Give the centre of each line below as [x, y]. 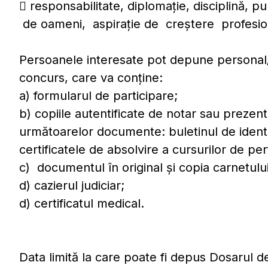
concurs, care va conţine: [91, 78]
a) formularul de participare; [98, 96]
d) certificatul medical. [82, 203]
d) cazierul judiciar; [72, 185]
